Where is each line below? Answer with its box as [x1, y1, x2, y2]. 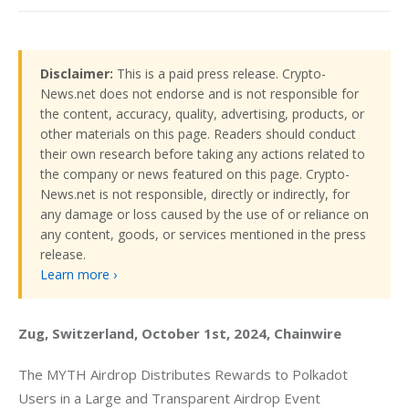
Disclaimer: [40, 64, 113, 82]
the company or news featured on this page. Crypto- [40, 164, 350, 183]
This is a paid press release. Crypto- [113, 64, 326, 82]
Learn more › [40, 265, 117, 283]
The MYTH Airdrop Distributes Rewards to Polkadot [18, 365, 351, 384]
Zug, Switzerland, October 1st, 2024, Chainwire [18, 323, 341, 342]
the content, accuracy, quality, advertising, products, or [40, 104, 364, 122]
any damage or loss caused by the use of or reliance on [40, 204, 369, 223]
